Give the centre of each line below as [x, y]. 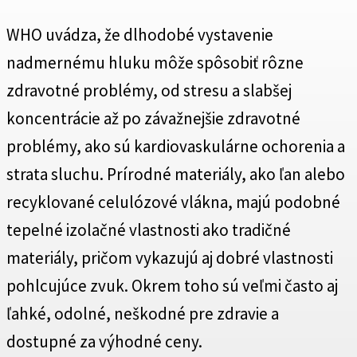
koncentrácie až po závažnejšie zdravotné [153, 119]
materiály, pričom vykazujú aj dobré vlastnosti [170, 258]
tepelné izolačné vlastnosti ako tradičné [149, 230]
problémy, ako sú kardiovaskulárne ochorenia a [176, 147]
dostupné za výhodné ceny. [104, 342]
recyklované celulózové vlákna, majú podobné [173, 202]
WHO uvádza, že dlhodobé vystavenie [140, 35]
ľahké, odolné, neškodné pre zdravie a [143, 314]
